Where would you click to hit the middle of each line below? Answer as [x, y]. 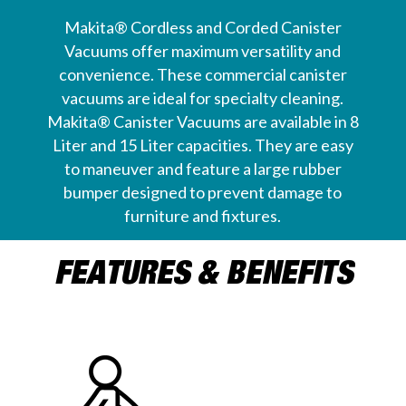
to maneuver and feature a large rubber [203, 169]
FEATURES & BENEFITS [203, 271]
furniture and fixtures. [203, 216]
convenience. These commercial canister [203, 75]
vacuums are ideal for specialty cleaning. [203, 98]
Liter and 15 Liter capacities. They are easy [203, 145]
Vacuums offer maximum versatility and [203, 51]
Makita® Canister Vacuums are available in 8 [203, 122]
